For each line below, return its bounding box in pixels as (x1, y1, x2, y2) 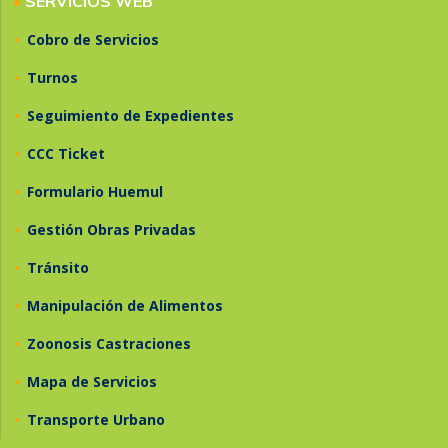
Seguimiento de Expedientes (27, 106, 234, 126)
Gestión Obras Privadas (27, 220, 196, 240)
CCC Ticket (27, 144, 105, 164)
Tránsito (27, 258, 89, 278)
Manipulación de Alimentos (27, 296, 223, 316)
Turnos (27, 68, 78, 88)
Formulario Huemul (27, 182, 163, 202)
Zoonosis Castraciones (27, 334, 191, 354)
